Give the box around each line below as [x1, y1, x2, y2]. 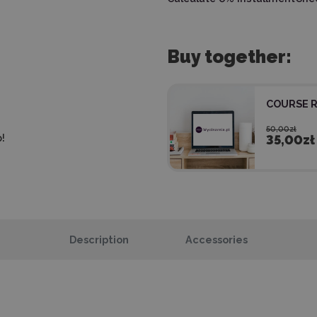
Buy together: [167, 45, 292, 67]
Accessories [185, 234, 248, 246]
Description [69, 234, 129, 246]
